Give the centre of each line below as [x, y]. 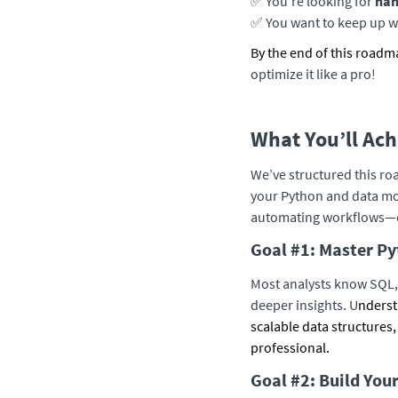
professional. [290, 347]
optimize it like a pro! [313, 74]
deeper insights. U [304, 305]
